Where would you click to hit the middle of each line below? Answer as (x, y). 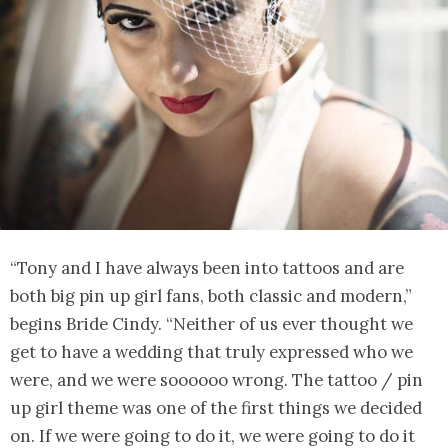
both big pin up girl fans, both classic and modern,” (211, 296)
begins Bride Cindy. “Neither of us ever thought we (211, 324)
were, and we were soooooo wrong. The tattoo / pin (216, 380)
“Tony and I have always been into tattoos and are (207, 268)
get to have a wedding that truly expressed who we (211, 352)
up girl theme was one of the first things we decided (216, 408)
